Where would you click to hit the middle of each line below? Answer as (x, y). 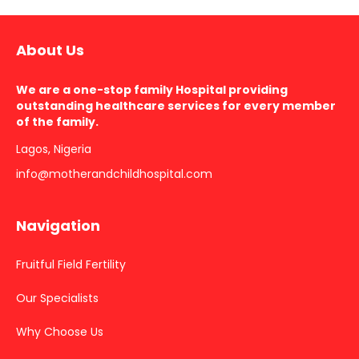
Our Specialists (57, 298)
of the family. (57, 122)
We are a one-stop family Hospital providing (152, 90)
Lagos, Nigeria (54, 149)
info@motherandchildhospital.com (114, 174)
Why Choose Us (60, 332)
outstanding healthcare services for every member (176, 106)
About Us (50, 50)
